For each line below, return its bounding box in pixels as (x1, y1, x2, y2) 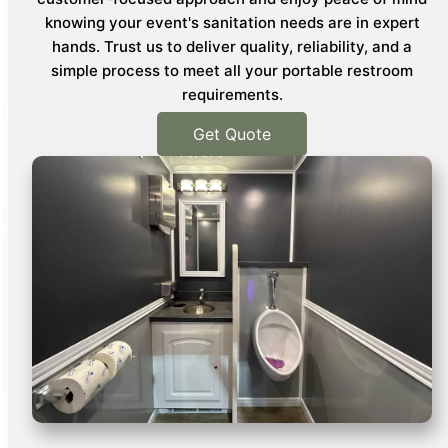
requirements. (181, 85, 283, 105)
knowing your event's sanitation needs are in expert (44, 13, 420, 33)
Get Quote (193, 124, 271, 145)
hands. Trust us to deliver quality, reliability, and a (52, 37, 412, 57)
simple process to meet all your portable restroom (51, 61, 413, 81)
